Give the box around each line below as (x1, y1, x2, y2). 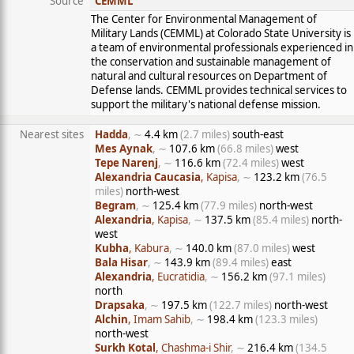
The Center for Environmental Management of (91, 12, 317, 26)
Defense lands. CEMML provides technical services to (91, 83, 347, 97)
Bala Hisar (95, 255, 148, 269)
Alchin (95, 312, 128, 326)
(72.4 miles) (223, 156, 279, 170)
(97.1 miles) (269, 269, 326, 284)
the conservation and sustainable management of (91, 55, 331, 69)
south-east (230, 127, 284, 141)
